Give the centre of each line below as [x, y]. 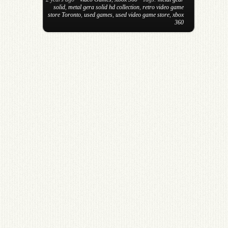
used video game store [143, 15]
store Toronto [65, 15]
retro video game [163, 7]
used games [98, 15]
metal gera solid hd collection [104, 7]
